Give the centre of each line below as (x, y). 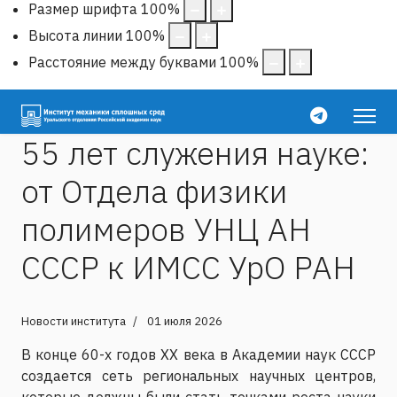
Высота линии (75, 35)
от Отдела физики (155, 191)
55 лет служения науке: (195, 152)
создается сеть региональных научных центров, (198, 375)
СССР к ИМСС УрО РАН (188, 267)
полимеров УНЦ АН (166, 229)
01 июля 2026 (185, 321)
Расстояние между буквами (122, 62)
